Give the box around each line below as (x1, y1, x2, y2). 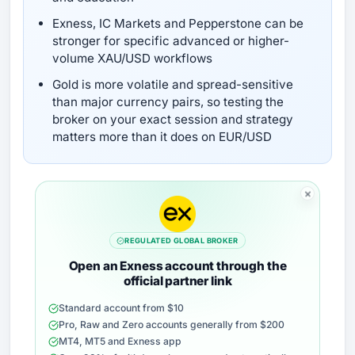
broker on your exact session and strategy (52, 111, 293, 127)
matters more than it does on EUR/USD (52, 128, 272, 144)
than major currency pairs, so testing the (52, 94, 284, 109)
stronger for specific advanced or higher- (52, 32, 289, 48)
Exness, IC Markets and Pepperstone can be (52, 15, 303, 31)
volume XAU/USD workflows (52, 50, 212, 66)
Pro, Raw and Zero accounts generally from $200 (59, 319, 284, 331)
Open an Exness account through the (68, 258, 287, 274)
